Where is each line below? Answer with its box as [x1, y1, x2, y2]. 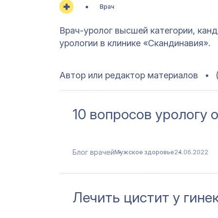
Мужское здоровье [114, 148, 174, 156]
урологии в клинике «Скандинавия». [59, 37, 210, 48]
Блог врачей [73, 147, 114, 156]
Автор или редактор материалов [59, 70, 198, 81]
